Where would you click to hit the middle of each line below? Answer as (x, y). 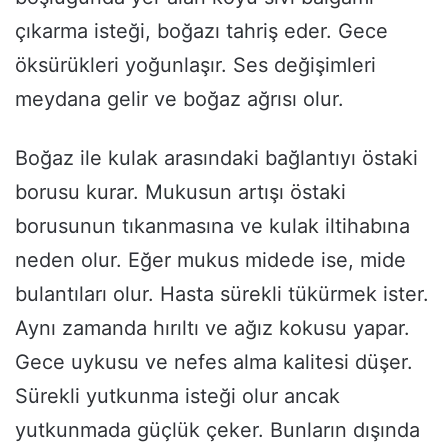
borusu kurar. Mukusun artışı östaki (180, 192)
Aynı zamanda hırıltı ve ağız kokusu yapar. (212, 328)
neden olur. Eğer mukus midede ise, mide (210, 260)
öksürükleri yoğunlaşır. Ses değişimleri (195, 65)
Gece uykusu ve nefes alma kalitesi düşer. (214, 362)
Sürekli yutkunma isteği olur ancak (177, 396)
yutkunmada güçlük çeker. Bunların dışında (217, 430)
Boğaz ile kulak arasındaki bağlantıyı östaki (216, 158)
